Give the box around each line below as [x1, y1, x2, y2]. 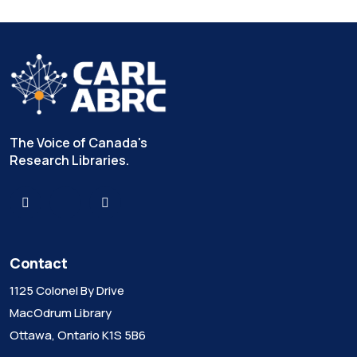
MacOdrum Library [10, 304, 112, 321]
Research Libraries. [10, 151, 129, 169]
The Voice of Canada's [10, 133, 147, 151]
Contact [10, 253, 68, 273]
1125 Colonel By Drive [10, 281, 124, 299]
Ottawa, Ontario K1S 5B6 [10, 326, 146, 343]
